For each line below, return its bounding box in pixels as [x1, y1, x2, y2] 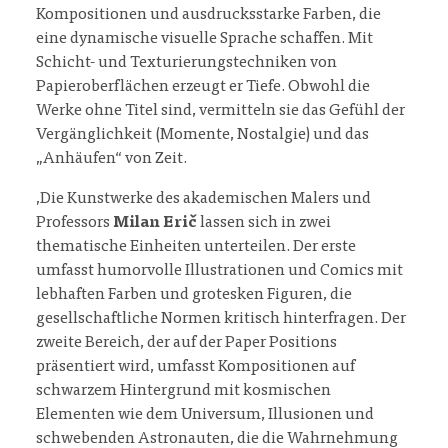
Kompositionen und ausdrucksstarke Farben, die [36, 7, 381, 24]
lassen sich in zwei [197, 215, 331, 232]
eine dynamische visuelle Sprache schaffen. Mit [36, 31, 373, 48]
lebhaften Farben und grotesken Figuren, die [36, 287, 352, 304]
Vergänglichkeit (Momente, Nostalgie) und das [36, 127, 369, 144]
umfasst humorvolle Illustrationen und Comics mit [36, 263, 403, 280]
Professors [36, 215, 113, 232]
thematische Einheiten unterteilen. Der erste [36, 239, 356, 256]
